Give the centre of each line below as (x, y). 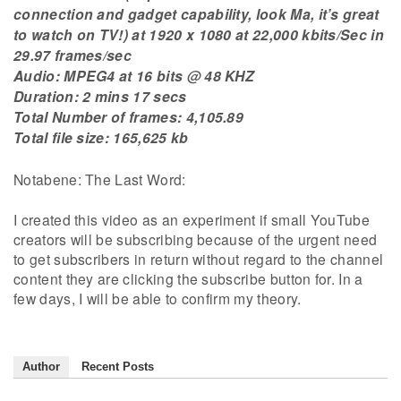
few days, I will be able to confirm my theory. (158, 299)
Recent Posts (118, 366)
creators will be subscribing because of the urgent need (196, 239)
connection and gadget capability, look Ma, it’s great (196, 14)
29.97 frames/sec (73, 55)
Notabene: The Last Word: (100, 179)
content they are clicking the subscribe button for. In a (188, 279)
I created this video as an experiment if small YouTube (192, 220)
